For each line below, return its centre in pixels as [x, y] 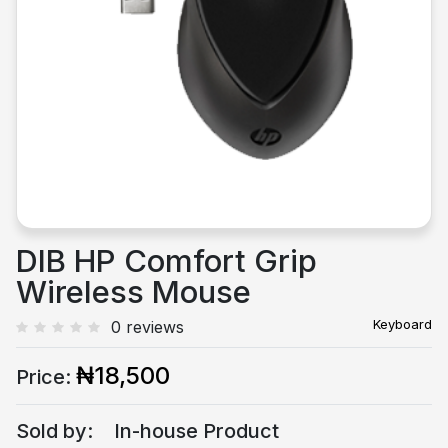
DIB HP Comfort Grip [166, 260]
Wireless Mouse [133, 291]
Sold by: [54, 431]
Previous [94, 31]
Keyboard [402, 324]
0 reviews [147, 327]
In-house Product [196, 431]
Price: [43, 377]
